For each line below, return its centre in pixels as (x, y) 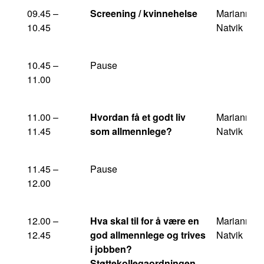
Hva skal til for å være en (145, 221)
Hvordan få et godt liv (138, 117)
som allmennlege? (131, 131)
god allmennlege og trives (148, 235)
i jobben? (111, 249)
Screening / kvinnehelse (144, 13)
